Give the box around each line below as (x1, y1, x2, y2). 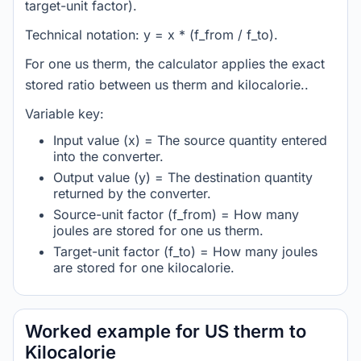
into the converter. (53, 148, 164, 164)
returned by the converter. (53, 185, 211, 201)
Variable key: (25, 106, 104, 122)
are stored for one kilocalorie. (53, 259, 234, 276)
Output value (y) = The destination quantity (53, 169, 313, 185)
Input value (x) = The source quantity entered (53, 132, 327, 148)
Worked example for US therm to (25, 321, 306, 342)
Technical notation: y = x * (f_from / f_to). (25, 27, 278, 43)
